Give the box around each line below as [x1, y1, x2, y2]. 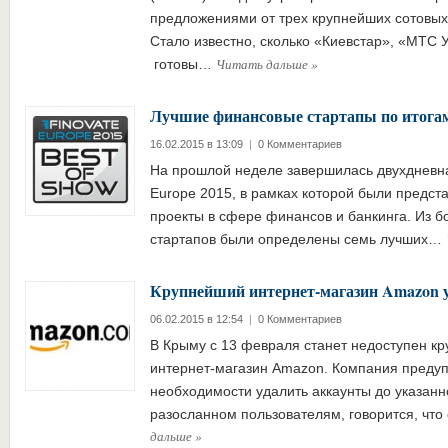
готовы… [149, 56, 216, 72]
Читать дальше [215, 55, 311, 73]
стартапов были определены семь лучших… [149, 231, 446, 247]
